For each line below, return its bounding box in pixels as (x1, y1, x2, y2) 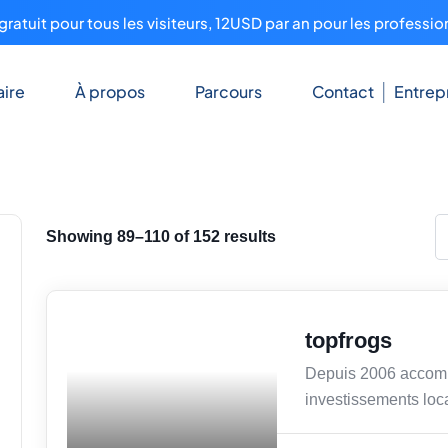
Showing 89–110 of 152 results (46, 228, 276, 246)
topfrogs (305, 328, 392, 354)
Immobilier (80, 328, 148, 346)
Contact (311, 81, 374, 103)
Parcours (194, 81, 262, 103)
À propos (74, 81, 145, 103)
